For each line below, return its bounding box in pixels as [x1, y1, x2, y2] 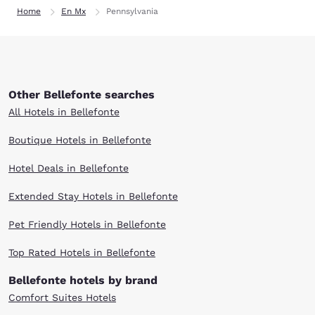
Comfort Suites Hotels [8, 292, 116, 303]
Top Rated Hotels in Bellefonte [8, 247, 155, 258]
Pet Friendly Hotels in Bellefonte [8, 219, 166, 230]
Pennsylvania [106, 6, 158, 16]
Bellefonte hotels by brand [8, 274, 157, 287]
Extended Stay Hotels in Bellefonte [8, 191, 178, 202]
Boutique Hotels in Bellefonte [8, 134, 151, 146]
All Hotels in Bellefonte [8, 106, 120, 117]
